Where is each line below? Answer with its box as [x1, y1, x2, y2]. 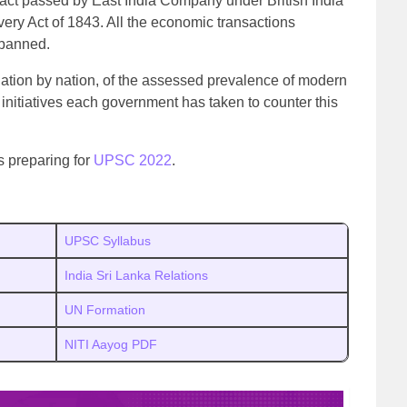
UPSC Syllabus [65, 233, 151, 248]
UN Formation [65, 303, 145, 317]
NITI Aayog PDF [65, 337, 157, 352]
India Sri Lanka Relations [65, 268, 208, 283]
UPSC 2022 [94, 153, 172, 168]
